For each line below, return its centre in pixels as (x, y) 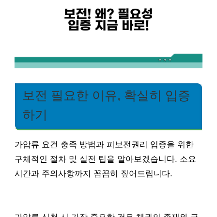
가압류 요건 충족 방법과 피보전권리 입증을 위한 (104, 145)
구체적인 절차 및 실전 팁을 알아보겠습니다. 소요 (105, 159)
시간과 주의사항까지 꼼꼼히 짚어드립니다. (93, 174)
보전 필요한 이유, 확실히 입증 (106, 96)
